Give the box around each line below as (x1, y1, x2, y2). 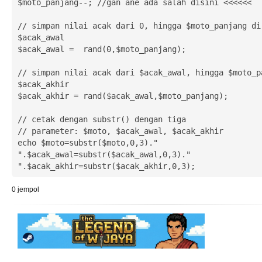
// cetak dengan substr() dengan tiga (17, 114, 186, 124)
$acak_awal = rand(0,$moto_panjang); (17, 44, 186, 54)
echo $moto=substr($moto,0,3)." (17, 137, 158, 147)
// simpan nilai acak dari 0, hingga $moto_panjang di (17, 20, 261, 30)
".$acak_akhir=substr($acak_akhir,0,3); (17, 161, 195, 171)
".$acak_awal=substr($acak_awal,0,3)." (17, 149, 191, 159)
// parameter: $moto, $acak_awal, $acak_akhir (17, 126, 223, 136)
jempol (16, 185, 39, 194)
